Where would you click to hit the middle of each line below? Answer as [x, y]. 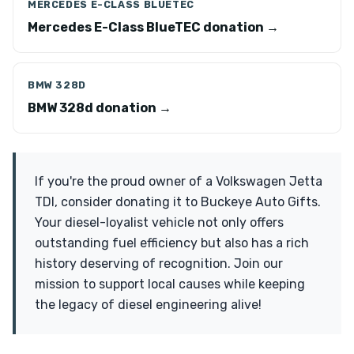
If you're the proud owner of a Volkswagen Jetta [179, 181]
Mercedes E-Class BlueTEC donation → [153, 27]
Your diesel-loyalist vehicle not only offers [159, 222]
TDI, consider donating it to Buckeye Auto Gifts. [178, 202]
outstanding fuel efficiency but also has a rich [172, 243]
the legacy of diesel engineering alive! [148, 305]
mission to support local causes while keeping [170, 284]
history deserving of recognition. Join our [159, 264]
